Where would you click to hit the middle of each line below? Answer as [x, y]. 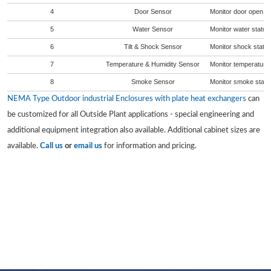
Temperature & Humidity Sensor [153, 64]
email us [88, 146]
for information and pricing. [149, 146]
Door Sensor [153, 11]
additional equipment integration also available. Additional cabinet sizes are [134, 130]
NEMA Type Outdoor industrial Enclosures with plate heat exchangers [127, 99]
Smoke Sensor [153, 81]
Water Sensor [153, 29]
